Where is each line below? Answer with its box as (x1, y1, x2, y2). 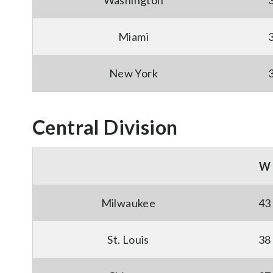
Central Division (32, 115, 178, 139)
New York (108, 66, 158, 80)
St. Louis (107, 233, 149, 246)
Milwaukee (101, 196, 156, 210)
